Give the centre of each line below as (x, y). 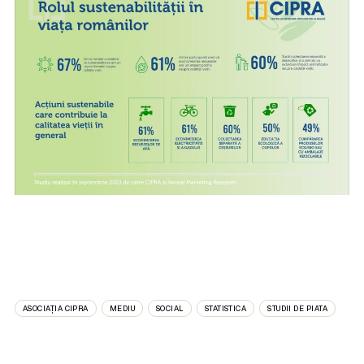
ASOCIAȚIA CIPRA (56, 308)
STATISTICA (225, 308)
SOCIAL (170, 308)
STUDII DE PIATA (297, 308)
